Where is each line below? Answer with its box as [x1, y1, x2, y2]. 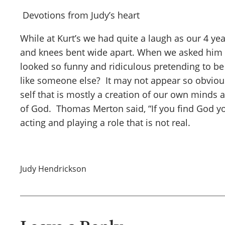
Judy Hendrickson [20, 163, 86, 174]
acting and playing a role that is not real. [20, 117, 190, 129]
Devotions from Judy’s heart [20, 9, 140, 21]
